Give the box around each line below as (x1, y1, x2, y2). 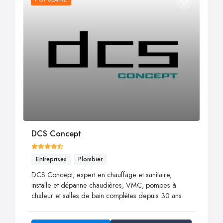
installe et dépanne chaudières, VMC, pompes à (31, 180, 176, 190)
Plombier (78, 154, 103, 164)
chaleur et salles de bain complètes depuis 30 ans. (31, 190, 184, 201)
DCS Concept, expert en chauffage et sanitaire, (31, 169, 172, 180)
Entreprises (36, 154, 67, 164)
